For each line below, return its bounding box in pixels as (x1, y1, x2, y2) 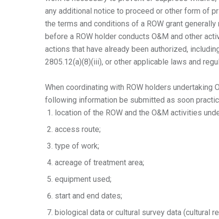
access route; (55, 125, 101, 134)
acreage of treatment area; (55, 158, 144, 167)
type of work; (55, 141, 99, 151)
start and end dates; (55, 191, 122, 200)
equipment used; (55, 175, 111, 184)
